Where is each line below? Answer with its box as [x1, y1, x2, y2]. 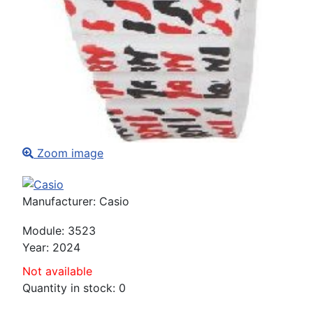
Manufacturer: [22, 194, 99, 209]
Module [22, 224, 61, 238]
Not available [22, 264, 92, 279]
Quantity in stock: [22, 281, 119, 296]
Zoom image [34, 145, 103, 160]
